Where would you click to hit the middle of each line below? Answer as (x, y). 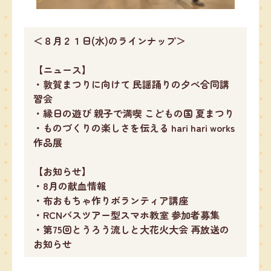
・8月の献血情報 (70, 186)
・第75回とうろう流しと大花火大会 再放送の (131, 230)
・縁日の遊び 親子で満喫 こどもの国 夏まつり (134, 113)
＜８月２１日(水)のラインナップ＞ (109, 41)
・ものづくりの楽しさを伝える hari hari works (134, 128)
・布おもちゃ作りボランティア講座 (111, 201)
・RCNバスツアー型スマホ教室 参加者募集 (126, 215)
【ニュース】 (62, 70)
